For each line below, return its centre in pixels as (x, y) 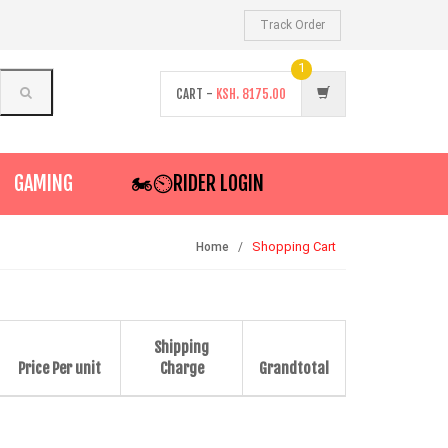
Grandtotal (294, 368)
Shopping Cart (294, 246)
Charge (181, 368)
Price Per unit (59, 368)
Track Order (292, 25)
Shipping (181, 347)
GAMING (43, 183)
